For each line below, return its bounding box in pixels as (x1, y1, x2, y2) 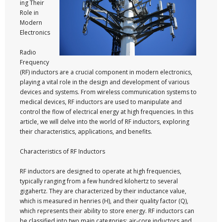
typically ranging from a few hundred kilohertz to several (20, 177, 178, 185)
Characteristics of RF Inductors (20, 147, 105, 156)
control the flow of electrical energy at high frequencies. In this (20, 108, 193, 116)
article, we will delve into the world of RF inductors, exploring (20, 117, 189, 126)
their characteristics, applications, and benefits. (20, 127, 152, 136)
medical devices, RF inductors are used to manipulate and (20, 98, 182, 106)
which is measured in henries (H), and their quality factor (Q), (20, 197, 188, 205)
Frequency (20, 58, 49, 66)
